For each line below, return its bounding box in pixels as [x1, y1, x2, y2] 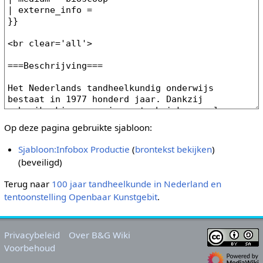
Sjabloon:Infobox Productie [18, 143, 130, 156]
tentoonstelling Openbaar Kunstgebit [4, 191, 157, 203]
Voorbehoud [4, 241, 55, 254]
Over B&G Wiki [69, 228, 131, 241]
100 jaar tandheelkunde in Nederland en [51, 178, 221, 190]
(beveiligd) [18, 156, 63, 168]
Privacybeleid [4, 228, 60, 241]
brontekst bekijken [135, 143, 213, 156]
